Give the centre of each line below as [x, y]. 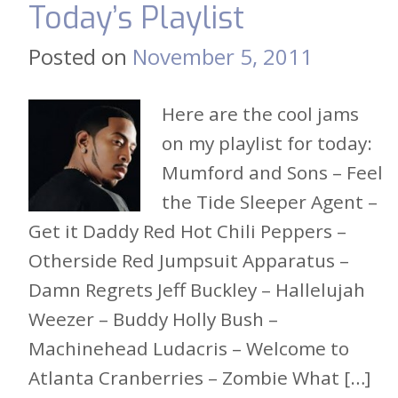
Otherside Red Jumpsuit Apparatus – [189, 260]
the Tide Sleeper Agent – [270, 201]
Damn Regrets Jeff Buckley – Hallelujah [197, 289]
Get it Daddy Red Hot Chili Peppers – [187, 231]
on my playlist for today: [267, 143]
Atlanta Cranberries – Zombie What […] [199, 377]
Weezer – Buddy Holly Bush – [153, 318]
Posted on [80, 56]
